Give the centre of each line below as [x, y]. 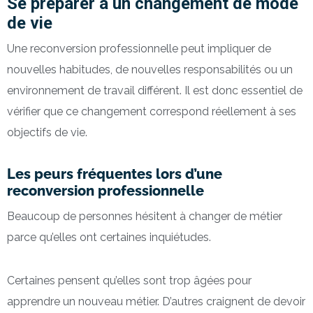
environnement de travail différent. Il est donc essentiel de [155, 91]
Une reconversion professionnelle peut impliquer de [139, 49]
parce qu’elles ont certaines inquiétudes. [109, 238]
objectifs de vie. [47, 133]
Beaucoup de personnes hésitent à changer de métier [145, 217]
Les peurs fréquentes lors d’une [115, 174]
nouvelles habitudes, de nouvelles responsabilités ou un [150, 70]
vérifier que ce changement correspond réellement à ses [152, 112]
